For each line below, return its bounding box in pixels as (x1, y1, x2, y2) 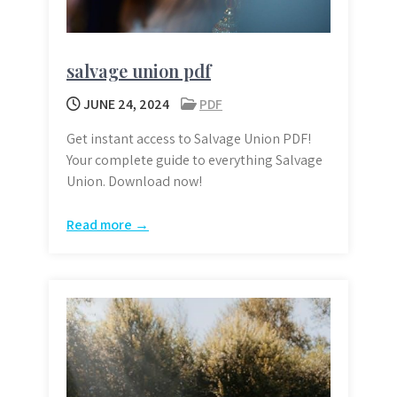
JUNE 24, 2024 (81, 95, 169, 114)
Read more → (66, 215, 149, 235)
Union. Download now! (66, 172, 202, 191)
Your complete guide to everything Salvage (66, 151, 323, 170)
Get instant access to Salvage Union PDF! (66, 129, 311, 149)
